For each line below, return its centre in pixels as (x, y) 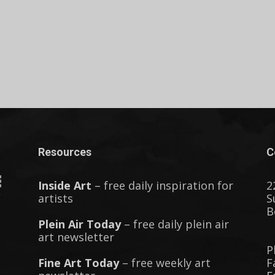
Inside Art (65, 185)
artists (56, 198)
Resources (65, 152)
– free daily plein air (175, 224)
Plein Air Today (79, 224)
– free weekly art (165, 263)
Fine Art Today (79, 263)
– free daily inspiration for (162, 185)
